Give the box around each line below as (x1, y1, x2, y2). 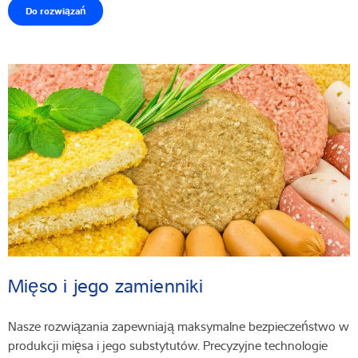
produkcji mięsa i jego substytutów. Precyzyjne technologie (8, 336, 328, 355)
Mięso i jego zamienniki (8, 272, 209, 300)
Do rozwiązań (26, 3, 86, 17)
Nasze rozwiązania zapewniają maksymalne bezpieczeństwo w (8, 317, 349, 336)
